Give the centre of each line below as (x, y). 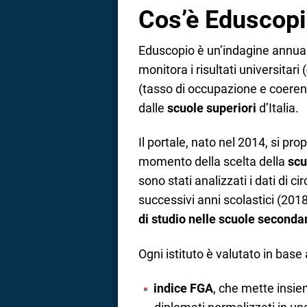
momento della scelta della (213, 162)
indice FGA (183, 288)
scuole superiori (212, 108)
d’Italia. (278, 108)
